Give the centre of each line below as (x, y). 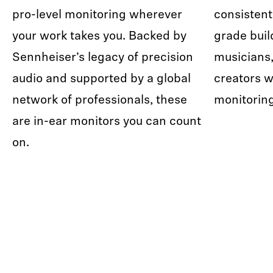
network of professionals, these (100, 101)
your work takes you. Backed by (99, 37)
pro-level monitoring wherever (97, 15)
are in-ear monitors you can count (107, 122)
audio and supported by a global (101, 79)
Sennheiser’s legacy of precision (103, 58)
